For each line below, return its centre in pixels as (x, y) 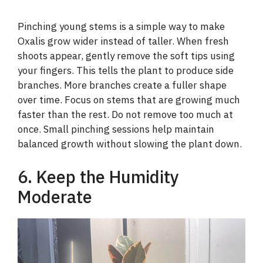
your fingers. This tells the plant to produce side (126, 71)
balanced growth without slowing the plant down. (130, 144)
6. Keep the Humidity (98, 176)
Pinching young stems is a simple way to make (121, 27)
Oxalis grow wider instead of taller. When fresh (123, 41)
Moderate (55, 196)
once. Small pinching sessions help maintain (116, 129)
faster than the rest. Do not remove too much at (125, 115)
